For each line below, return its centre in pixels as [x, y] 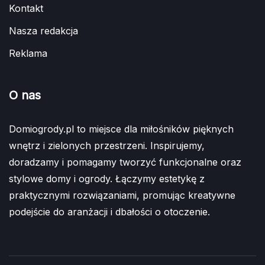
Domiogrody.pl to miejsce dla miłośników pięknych [121, 129]
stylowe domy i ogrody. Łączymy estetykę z [107, 179]
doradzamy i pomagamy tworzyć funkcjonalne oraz [125, 162]
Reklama [28, 54]
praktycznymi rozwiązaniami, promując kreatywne [122, 195]
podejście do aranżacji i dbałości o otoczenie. [109, 212]
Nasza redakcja [43, 31]
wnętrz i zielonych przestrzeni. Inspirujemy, [107, 146]
